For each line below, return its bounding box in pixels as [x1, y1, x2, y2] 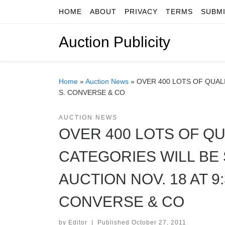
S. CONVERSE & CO [59, 88, 125, 97]
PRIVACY [125, 8, 158, 16]
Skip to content [14, 10, 67, 18]
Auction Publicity [59, 34, 170, 51]
